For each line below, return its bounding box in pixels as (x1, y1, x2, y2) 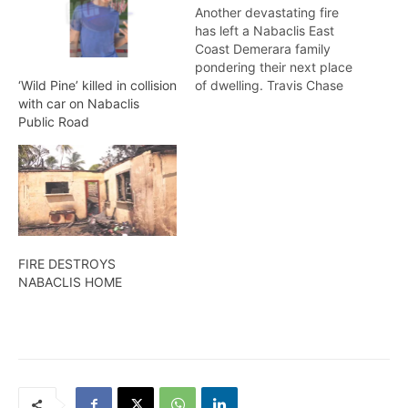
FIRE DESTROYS (18, 255, 116, 271)
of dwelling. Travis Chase (195, 76, 343, 93)
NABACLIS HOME (18, 273, 122, 290)
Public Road (18, 114, 89, 130)
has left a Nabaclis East (195, 22, 334, 38)
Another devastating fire (195, 4, 339, 20)
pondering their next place (195, 58, 352, 75)
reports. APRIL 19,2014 (195, 95, 332, 111)
